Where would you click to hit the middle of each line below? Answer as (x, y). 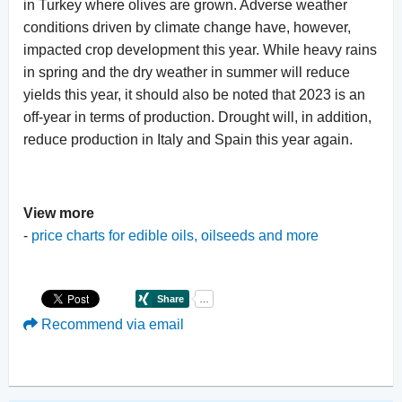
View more (59, 213)
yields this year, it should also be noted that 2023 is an (194, 94)
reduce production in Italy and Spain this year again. (188, 139)
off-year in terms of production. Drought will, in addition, (197, 117)
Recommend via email (111, 324)
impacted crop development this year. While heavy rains (200, 49)
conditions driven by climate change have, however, (187, 27)
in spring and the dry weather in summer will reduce (187, 72)
